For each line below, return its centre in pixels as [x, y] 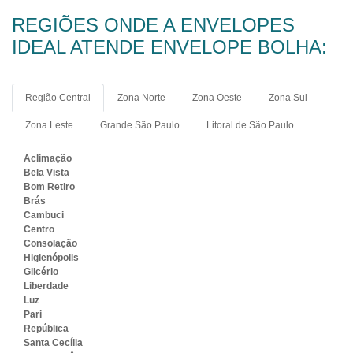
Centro [39, 230]
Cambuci [44, 216]
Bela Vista [46, 173]
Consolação [50, 244]
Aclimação [48, 159]
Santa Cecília [53, 343]
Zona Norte [141, 98]
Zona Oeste [217, 98]
